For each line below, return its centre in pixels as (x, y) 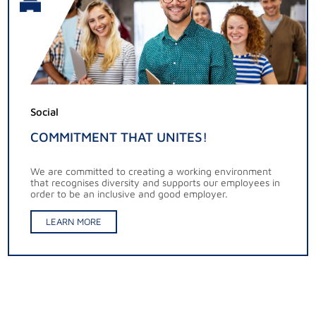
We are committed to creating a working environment (151, 171)
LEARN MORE (74, 221)
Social (45, 111)
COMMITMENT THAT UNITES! (119, 136)
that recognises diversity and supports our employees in (156, 182)
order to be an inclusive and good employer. (129, 193)
